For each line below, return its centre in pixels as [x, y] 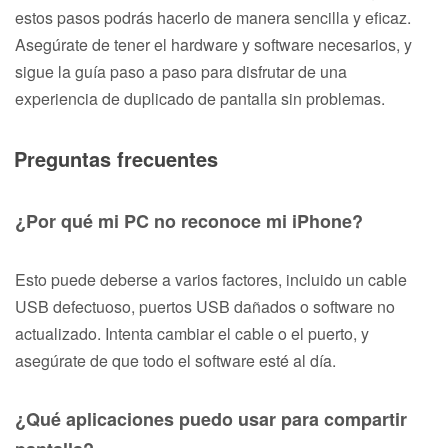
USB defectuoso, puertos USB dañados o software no [205, 306]
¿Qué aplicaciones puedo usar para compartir [211, 418]
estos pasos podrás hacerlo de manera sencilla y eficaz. [213, 17]
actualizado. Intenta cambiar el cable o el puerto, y [192, 333]
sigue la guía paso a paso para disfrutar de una [181, 71]
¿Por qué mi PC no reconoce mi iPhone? [189, 220]
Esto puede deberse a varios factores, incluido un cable [211, 279]
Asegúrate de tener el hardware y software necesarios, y [213, 44]
